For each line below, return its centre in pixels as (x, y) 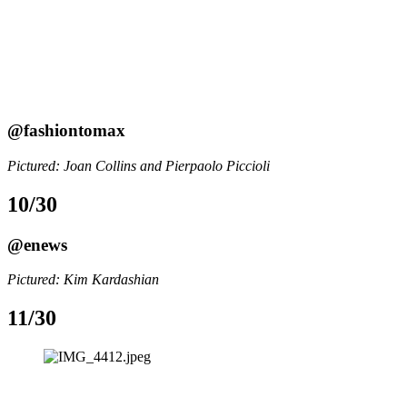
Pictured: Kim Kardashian (83, 280)
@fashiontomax (66, 130)
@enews (37, 244)
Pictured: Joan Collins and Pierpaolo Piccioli (139, 165)
